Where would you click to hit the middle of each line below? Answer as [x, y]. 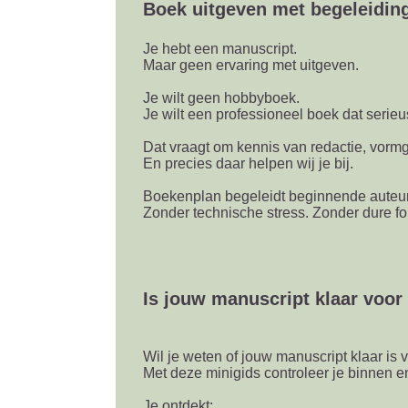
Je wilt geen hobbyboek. [221, 98]
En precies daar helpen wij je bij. [248, 163]
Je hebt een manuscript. [219, 49]
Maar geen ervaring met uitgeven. [250, 65]
